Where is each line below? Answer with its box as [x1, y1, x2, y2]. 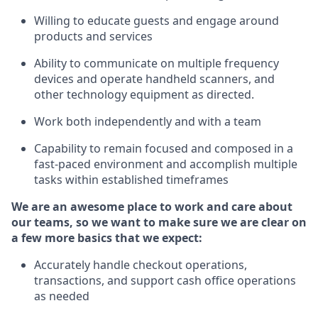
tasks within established [34, 172, 166, 187]
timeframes [166, 172, 229, 187]
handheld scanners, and [143, 71, 275, 87]
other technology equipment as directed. [34, 87, 254, 102]
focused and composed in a [142, 141, 293, 156]
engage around [196, 13, 279, 28]
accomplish [190, 156, 251, 172]
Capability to [34, 141, 104, 156]
